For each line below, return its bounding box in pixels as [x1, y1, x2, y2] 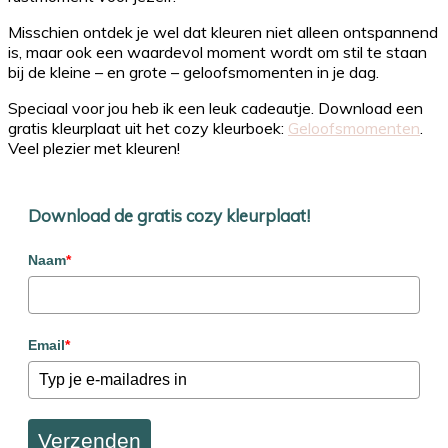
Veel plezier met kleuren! [8, 137, 180, 158]
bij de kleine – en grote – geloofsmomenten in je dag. [8, 61, 379, 82]
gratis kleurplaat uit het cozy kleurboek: [8, 117, 288, 138]
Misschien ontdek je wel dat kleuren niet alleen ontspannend [8, 21, 438, 42]
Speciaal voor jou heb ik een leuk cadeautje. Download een [8, 97, 423, 118]
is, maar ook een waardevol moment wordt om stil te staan [8, 41, 427, 62]
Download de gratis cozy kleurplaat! [28, 204, 310, 226]
